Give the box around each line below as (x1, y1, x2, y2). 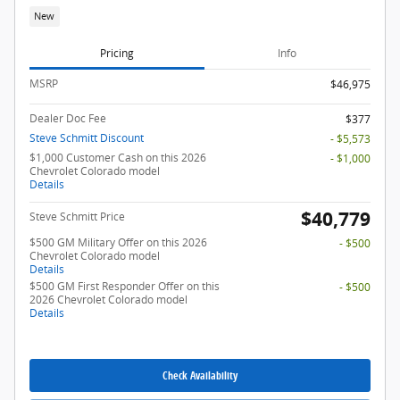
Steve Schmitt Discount (29, 130, 144, 146)
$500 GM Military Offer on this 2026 (29, 235, 207, 251)
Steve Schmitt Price (29, 209, 125, 225)
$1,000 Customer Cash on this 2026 (29, 150, 206, 166)
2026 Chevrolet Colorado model (29, 292, 187, 308)
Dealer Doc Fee (29, 111, 106, 127)
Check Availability (162, 368, 237, 384)
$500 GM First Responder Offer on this (29, 279, 220, 295)
